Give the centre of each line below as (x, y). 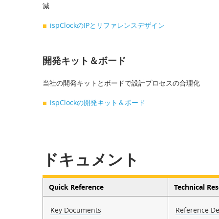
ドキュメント (91, 159)
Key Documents (76, 210)
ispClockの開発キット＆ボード (98, 102)
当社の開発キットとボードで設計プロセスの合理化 (121, 83)
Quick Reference (76, 187)
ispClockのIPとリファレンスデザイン (107, 25)
